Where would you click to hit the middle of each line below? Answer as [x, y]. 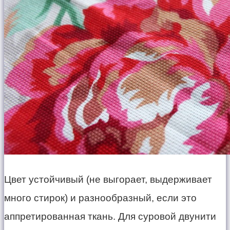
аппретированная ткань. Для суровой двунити [110, 216]
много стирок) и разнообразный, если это [100, 198]
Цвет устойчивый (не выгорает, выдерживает [108, 179]
